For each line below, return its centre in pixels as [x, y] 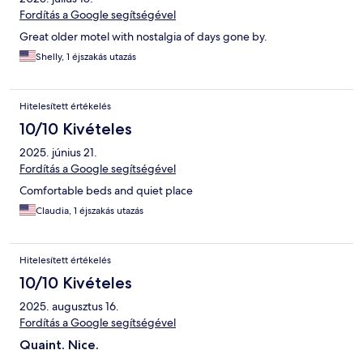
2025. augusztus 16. [69, 307]
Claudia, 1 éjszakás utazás [90, 211]
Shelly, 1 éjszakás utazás [86, 57]
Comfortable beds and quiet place [106, 191]
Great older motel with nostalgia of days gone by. [143, 37]
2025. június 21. [58, 153]
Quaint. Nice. [59, 345]
